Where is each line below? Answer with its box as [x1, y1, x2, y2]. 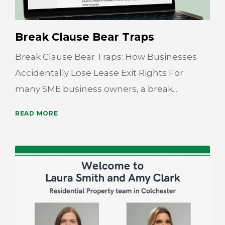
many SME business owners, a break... [15, 84, 177, 94]
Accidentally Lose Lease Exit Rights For [15, 68, 183, 78]
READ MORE [15, 109, 58, 118]
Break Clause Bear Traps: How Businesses [15, 52, 197, 62]
